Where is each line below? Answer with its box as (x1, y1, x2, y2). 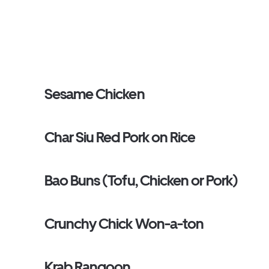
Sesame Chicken (44, 85, 145, 103)
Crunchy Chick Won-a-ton (44, 215, 204, 232)
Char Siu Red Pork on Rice (44, 128, 195, 146)
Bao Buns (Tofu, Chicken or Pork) (44, 172, 238, 189)
